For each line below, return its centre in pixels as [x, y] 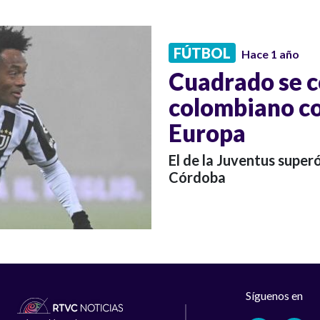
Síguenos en [275, 296]
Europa [207, 132]
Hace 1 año [270, 54]
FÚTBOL [202, 52]
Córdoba [197, 177]
